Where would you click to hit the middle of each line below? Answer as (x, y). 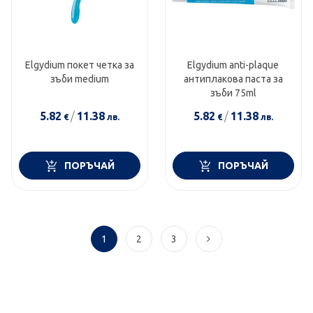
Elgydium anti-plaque (233, 65)
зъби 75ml (233, 93)
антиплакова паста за (233, 79)
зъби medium (80, 79)
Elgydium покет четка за (80, 65)
